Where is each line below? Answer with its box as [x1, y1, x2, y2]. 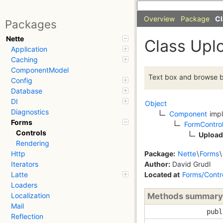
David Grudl [170, 159, 211, 168]
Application [11, 45, 47, 54]
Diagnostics [11, 108, 49, 116]
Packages [5, 17, 57, 31]
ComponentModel [11, 66, 69, 75]
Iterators [11, 160, 38, 169]
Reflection [11, 212, 43, 221]
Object [145, 99, 167, 108]
